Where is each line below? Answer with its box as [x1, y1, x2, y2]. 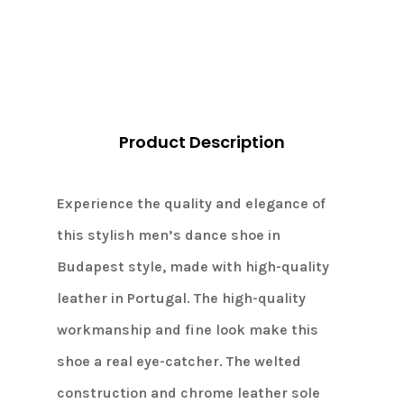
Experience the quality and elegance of [56, 195, 326, 213]
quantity [39, 27, 95, 45]
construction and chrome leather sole [56, 384, 320, 402]
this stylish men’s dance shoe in [56, 226, 280, 244]
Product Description [118, 131, 285, 154]
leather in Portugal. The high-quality [56, 289, 306, 308]
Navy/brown [39, 6, 119, 24]
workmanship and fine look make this [56, 321, 318, 339]
